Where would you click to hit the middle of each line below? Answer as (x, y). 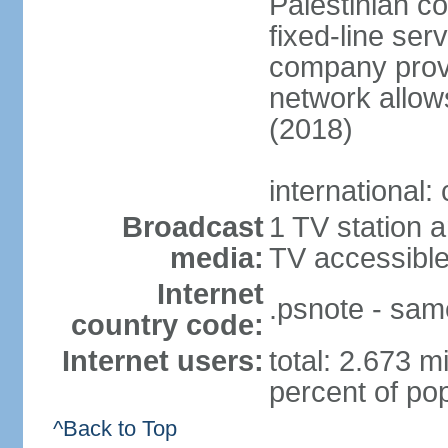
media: (216, 258)
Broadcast (192, 227)
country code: (167, 325)
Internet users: (162, 361)
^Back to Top (114, 428)
